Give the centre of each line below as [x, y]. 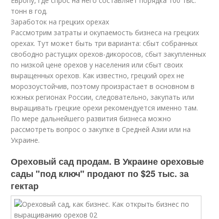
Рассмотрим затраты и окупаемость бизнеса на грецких [105, 33]
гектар [25, 186]
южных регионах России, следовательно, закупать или [103, 97]
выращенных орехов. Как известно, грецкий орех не [98, 76]
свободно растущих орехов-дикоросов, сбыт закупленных [109, 54]
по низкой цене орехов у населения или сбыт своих [97, 65]
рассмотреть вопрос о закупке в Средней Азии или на [101, 129]
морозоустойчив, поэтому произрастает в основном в [103, 86]
